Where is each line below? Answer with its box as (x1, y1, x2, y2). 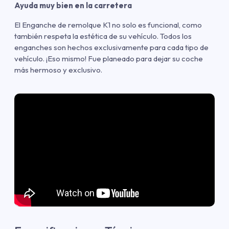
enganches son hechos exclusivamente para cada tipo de (14, 42, 209, 53)
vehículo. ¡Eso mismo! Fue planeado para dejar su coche (14, 54, 203, 64)
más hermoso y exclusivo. (14, 65, 102, 75)
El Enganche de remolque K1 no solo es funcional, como (14, 20, 202, 30)
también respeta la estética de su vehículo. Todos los (14, 31, 192, 41)
